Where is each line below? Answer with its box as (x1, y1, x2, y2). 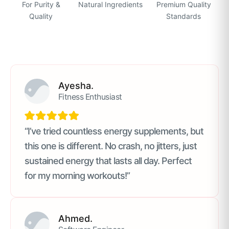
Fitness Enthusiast (58, 92, 122, 102)
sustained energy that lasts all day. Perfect (25, 155, 192, 166)
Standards (166, 11, 201, 20)
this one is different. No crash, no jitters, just (25, 140, 197, 151)
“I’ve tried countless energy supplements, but (25, 125, 203, 136)
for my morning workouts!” (25, 170, 130, 181)
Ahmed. (58, 213, 93, 224)
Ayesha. (58, 80, 94, 91)
